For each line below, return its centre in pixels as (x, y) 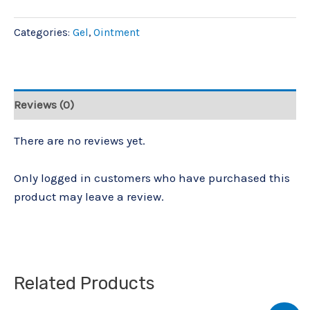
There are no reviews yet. (80, 140)
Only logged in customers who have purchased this (152, 177)
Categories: (43, 32)
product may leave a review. (89, 196)
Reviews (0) (44, 104)
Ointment (117, 32)
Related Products (84, 283)
